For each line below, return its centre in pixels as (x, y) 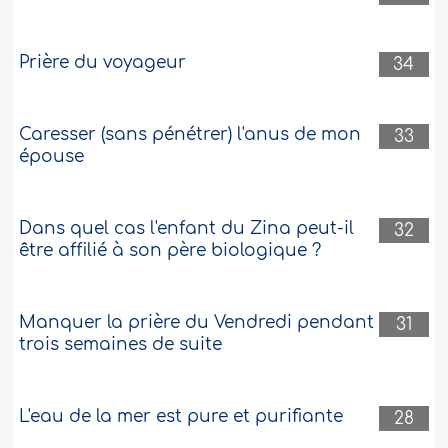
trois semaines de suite (121, 345)
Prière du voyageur (103, 63)
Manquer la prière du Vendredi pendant (197, 323)
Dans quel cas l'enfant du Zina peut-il (187, 229)
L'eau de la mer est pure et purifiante (181, 417)
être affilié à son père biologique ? (170, 251)
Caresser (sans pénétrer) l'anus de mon (190, 135)
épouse (52, 157)
